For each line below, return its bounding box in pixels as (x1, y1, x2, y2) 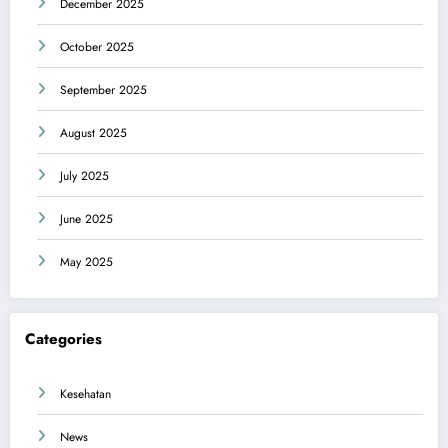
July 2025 (60, 166, 109, 185)
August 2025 (60, 123, 127, 142)
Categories (25, 327, 102, 350)
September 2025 (60, 80, 147, 99)
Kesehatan (60, 385, 111, 404)
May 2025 (60, 252, 113, 271)
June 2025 (60, 209, 113, 228)
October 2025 (60, 37, 134, 56)
